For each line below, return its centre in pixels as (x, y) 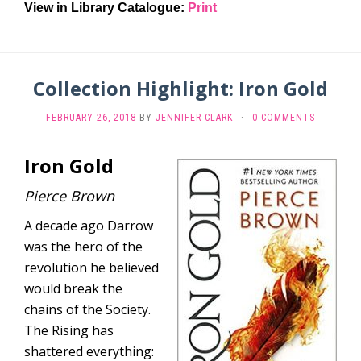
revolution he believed (91, 268)
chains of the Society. (87, 309)
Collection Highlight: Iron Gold (180, 88)
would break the (73, 288)
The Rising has (69, 330)
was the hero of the (83, 247)
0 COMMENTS (284, 118)
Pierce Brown (69, 196)
